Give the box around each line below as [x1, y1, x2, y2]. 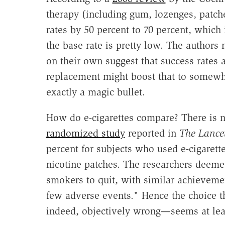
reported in [125, 127, 179, 140]
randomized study [46, 127, 125, 140]
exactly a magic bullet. [46, 86, 145, 98]
